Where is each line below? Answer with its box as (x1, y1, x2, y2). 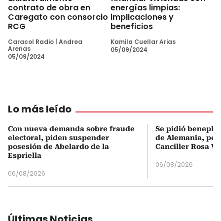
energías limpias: (110, 1, 180, 13)
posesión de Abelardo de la (8, 142, 109, 150)
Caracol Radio (8, 37, 54, 46)
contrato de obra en (8, 1, 90, 13)
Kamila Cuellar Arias (110, 37, 176, 46)
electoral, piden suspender (8, 133, 109, 142)
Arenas (8, 44, 31, 53)
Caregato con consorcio (8, 11, 108, 23)
